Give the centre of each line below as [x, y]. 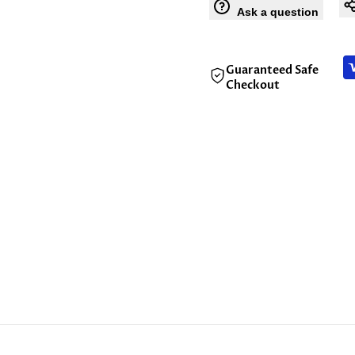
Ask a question [277, 11]
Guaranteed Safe [272, 71]
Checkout [252, 86]
